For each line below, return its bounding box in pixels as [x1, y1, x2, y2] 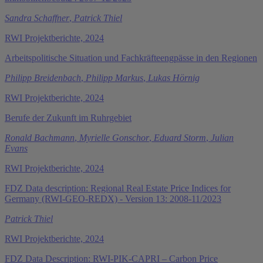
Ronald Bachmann [5, 132, 75, 143]
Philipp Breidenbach [5, 72, 81, 83]
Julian [211, 132, 234, 143]
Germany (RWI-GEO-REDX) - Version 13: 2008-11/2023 [5, 193, 221, 204]
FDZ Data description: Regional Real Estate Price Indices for [5, 183, 231, 193]
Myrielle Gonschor [79, 132, 149, 143]
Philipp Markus [86, 72, 143, 83]
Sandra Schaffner [5, 12, 69, 23]
